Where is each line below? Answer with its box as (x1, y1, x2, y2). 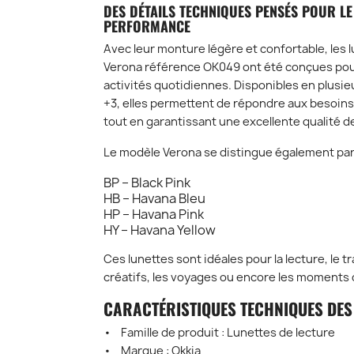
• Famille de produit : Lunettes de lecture (103, 325, 335, 341)
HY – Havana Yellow (103, 221, 216, 239)
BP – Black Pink (103, 174, 190, 192)
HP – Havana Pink (103, 205, 204, 224)
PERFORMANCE (103, 16, 190, 37)
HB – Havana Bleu (103, 190, 205, 208)
